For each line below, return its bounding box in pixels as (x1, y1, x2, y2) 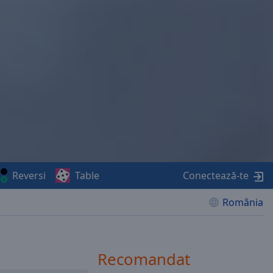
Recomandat (97, 248, 190, 270)
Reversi (12, 169, 46, 182)
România (222, 196, 263, 209)
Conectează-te (183, 169, 249, 182)
